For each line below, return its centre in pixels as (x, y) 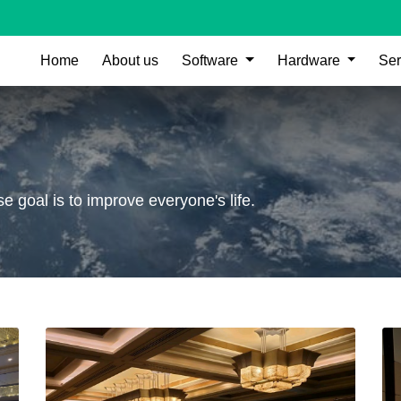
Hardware (308, 60)
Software (209, 60)
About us (130, 60)
